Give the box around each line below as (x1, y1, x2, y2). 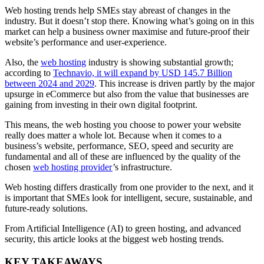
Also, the (5, 57, 41, 67)
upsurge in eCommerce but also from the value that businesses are (5, 88, 249, 99)
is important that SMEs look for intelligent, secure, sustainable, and (5, 192, 252, 203)
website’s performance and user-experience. (5, 37, 167, 47)
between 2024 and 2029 (5, 78, 94, 88)
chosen (5, 161, 33, 172)
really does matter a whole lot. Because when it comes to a (5, 130, 222, 140)
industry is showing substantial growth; (86, 57, 233, 67)
